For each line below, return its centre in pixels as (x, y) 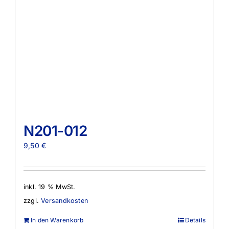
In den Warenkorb (57, 220)
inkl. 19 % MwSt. (50, 187)
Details (195, 220)
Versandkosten (64, 201)
